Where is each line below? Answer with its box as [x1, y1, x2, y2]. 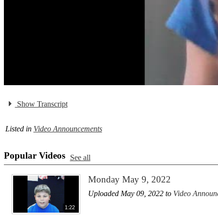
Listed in [5, 125, 34, 133]
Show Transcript [15, 99, 68, 108]
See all [70, 153, 91, 162]
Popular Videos [4, 150, 65, 161]
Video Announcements [33, 125, 102, 133]
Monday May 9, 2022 [88, 174, 171, 185]
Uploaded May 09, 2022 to [88, 189, 173, 198]
